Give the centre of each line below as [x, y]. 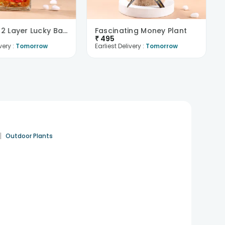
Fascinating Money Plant [141, 31]
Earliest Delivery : [121, 46]
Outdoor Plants [29, 136]
